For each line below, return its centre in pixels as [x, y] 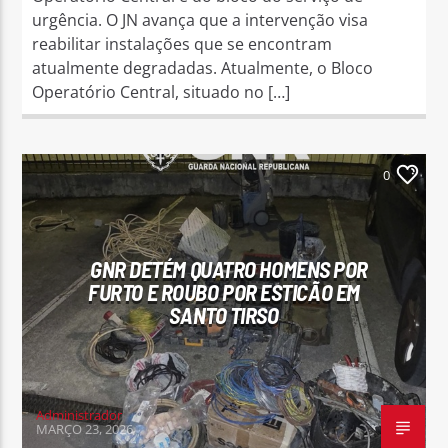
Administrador [79, 414]
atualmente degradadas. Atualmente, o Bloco [203, 67]
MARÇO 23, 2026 [85, 428]
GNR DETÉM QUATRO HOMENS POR [229, 268]
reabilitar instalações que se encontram [182, 43]
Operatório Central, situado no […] [161, 91]
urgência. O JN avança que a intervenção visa [200, 19]
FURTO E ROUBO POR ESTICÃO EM [224, 291]
